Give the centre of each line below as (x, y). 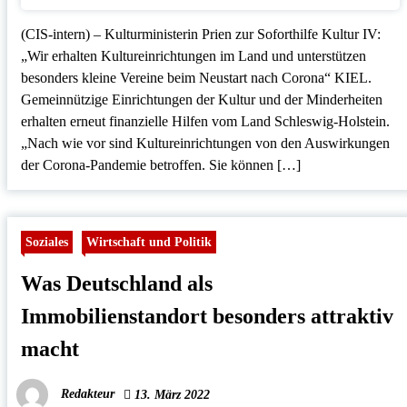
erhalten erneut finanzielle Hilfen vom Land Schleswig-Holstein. (205, 122)
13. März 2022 (170, 395)
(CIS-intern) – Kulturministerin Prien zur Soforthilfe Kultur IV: (200, 35)
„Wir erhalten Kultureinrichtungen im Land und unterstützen (193, 56)
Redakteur (87, 394)
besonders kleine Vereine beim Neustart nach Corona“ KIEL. (196, 78)
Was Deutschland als (116, 284)
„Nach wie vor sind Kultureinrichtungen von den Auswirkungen (205, 144)
